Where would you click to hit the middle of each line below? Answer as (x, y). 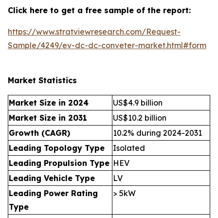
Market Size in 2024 (49, 103)
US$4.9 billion (138, 103)
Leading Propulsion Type (59, 163)
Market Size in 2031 (48, 118)
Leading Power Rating (53, 193)
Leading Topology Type (57, 148)
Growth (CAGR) (39, 133)
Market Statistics (42, 80)
